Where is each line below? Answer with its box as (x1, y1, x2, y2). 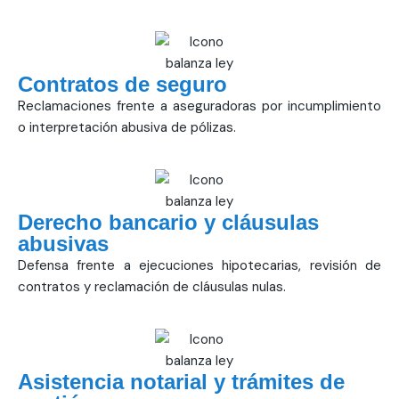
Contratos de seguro (18, 72, 227, 97)
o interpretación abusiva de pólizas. (18, 118, 236, 137)
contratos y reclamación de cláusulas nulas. (18, 278, 286, 297)
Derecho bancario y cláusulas (18, 210, 319, 235)
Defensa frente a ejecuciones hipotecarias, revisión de (18, 256, 381, 275)
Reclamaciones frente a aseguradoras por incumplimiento (18, 97, 381, 116)
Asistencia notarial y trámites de (18, 370, 345, 395)
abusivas (18, 232, 109, 256)
